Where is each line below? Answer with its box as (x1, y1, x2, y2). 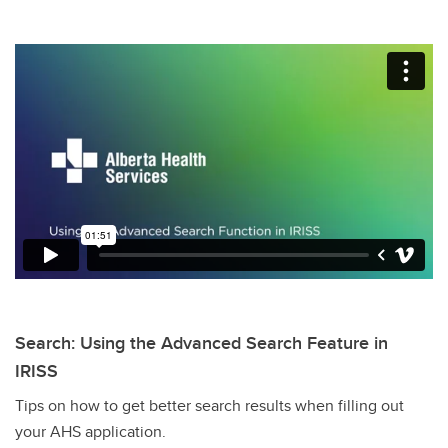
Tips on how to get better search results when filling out (15, 393, 404, 417)
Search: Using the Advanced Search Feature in (15, 329, 388, 356)
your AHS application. (15, 419, 166, 443)
